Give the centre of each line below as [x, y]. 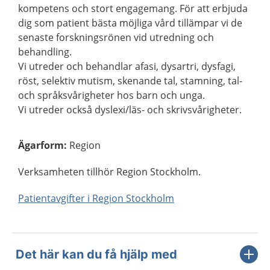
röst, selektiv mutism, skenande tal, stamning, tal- [130, 81]
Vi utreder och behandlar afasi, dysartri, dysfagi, [127, 66]
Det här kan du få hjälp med [96, 254]
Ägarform [41, 145]
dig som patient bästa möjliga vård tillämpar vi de [130, 23]
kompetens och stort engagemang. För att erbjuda [133, 8]
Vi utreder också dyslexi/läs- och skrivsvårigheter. [130, 110]
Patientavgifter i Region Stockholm [96, 198]
